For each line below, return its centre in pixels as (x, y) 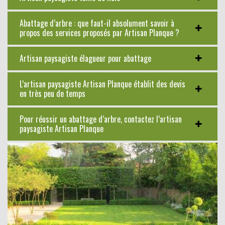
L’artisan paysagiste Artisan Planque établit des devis (102, 84)
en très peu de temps (52, 93)
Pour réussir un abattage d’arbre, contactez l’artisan (101, 119)
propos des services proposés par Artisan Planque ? (99, 32)
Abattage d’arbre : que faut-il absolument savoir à (97, 23)
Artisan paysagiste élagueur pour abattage (85, 58)
